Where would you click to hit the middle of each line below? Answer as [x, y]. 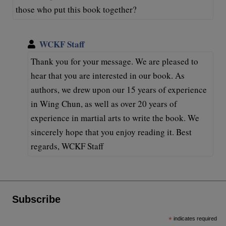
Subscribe [37, 199]
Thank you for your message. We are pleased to [115, 61]
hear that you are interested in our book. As [108, 75]
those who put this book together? [76, 9]
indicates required [194, 218]
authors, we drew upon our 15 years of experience [119, 90]
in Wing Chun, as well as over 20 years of [104, 104]
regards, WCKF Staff [67, 146]
